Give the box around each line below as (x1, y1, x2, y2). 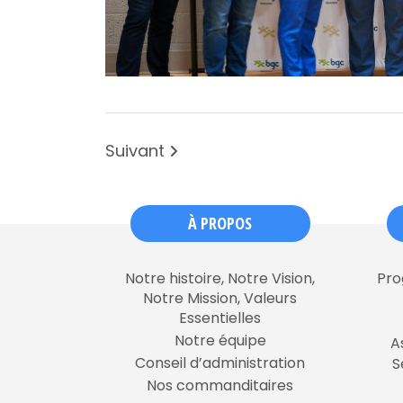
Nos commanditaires (147, 375, 293, 397)
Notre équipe (174, 330, 266, 352)
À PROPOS (188, 212, 252, 235)
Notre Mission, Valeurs (143, 288, 297, 309)
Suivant (105, 139, 169, 162)
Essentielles (179, 308, 261, 329)
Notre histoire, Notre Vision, (125, 268, 315, 290)
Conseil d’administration (135, 353, 305, 374)
